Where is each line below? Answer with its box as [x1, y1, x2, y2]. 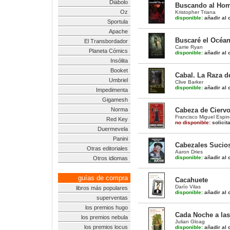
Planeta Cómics [89, 48, 128, 54]
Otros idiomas [93, 155, 128, 161]
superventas [97, 195, 128, 201]
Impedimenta [96, 87, 128, 93]
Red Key [106, 116, 128, 122]
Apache [109, 28, 128, 34]
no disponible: [175, 120, 210, 125]
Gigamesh [102, 97, 128, 103]
